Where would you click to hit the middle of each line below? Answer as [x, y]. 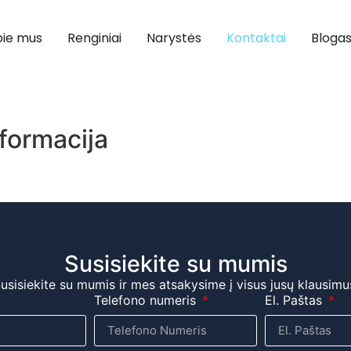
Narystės [174, 38]
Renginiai [94, 38]
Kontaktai [256, 38]
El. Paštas [296, 300]
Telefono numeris [147, 300]
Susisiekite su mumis [175, 263]
